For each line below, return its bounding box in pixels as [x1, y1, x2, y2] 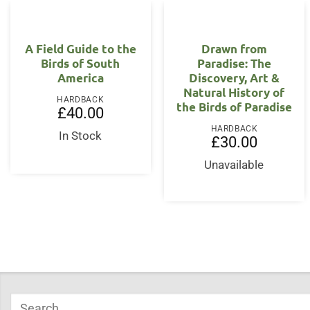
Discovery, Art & [188, 71, 280, 86]
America [57, 71, 104, 86]
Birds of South [41, 56, 120, 71]
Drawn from [201, 42, 267, 57]
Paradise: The [197, 56, 271, 71]
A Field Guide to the [24, 42, 136, 57]
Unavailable [204, 158, 264, 172]
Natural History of [183, 85, 285, 100]
